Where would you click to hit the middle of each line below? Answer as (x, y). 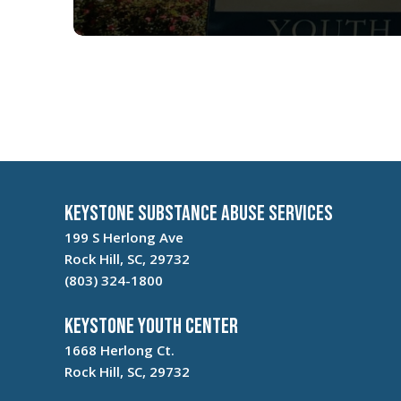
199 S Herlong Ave (124, 237)
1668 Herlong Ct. (119, 350)
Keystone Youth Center (151, 327)
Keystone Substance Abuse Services (199, 213)
